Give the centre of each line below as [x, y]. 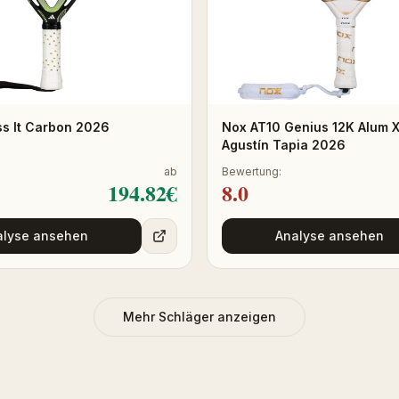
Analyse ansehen [330, 235]
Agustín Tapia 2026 [284, 144]
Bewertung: [252, 171]
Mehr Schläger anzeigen [199, 316]
